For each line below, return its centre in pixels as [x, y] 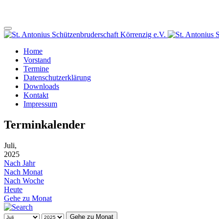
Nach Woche [24, 180]
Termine [36, 69]
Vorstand [37, 60]
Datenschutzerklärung [57, 77]
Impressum [40, 104]
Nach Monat [23, 172]
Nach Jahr [20, 163]
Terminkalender [45, 124]
